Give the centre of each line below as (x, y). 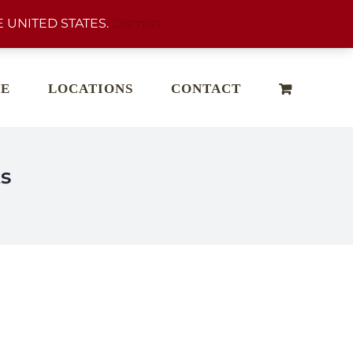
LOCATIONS (91, 89)
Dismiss (136, 23)
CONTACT (206, 89)
